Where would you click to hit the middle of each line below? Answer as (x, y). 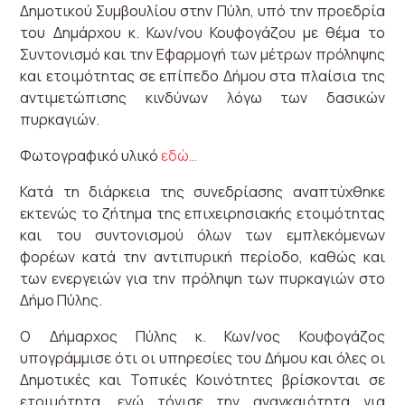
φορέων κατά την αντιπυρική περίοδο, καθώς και (202, 257)
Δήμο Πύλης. (61, 300)
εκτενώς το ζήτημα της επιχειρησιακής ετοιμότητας (202, 213)
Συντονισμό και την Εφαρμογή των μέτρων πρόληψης (202, 54)
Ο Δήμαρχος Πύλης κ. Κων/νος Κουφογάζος (202, 336)
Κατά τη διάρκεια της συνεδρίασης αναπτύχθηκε (202, 192)
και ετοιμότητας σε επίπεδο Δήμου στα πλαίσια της (202, 76)
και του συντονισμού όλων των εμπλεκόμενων (202, 235)
